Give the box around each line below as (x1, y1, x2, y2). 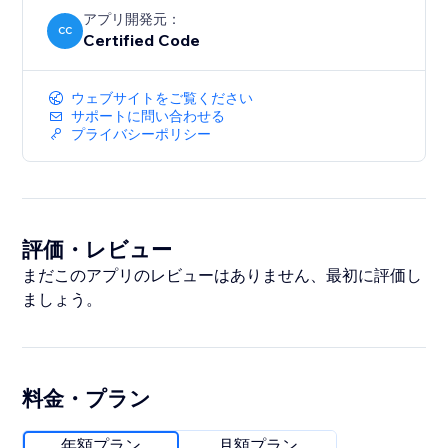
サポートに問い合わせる (71, 107, 226, 126)
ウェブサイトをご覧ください (71, 89, 254, 108)
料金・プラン (22, 385, 152, 412)
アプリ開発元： (83, 10, 182, 29)
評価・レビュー (22, 236, 173, 263)
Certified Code (83, 30, 201, 51)
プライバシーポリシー (71, 125, 212, 144)
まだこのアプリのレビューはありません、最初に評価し (22, 265, 423, 286)
